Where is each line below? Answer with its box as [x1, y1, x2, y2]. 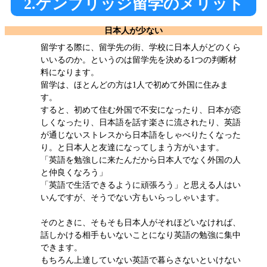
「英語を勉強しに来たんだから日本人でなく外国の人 [41, 155, 241, 164]
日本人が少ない [104, 25, 163, 35]
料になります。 [41, 67, 99, 77]
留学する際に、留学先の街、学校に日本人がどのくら [41, 42, 241, 52]
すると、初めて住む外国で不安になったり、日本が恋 [41, 105, 241, 114]
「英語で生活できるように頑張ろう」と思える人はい [41, 180, 241, 190]
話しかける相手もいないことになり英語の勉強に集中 [41, 230, 241, 240]
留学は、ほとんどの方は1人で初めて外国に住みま [41, 80, 228, 89]
